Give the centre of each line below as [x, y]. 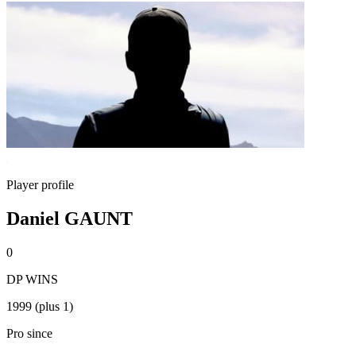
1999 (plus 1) [40, 306]
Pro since [29, 333]
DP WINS [32, 279]
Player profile [40, 185]
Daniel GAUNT [70, 218]
